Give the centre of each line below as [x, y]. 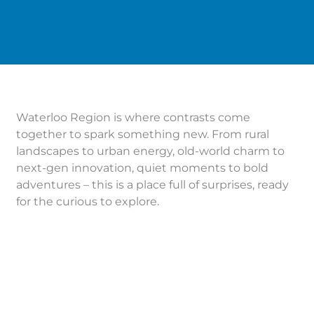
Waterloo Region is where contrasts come [133, 117]
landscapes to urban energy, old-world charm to [150, 151]
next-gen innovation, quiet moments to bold [142, 168]
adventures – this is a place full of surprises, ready [152, 185]
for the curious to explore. [87, 202]
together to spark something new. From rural [142, 134]
